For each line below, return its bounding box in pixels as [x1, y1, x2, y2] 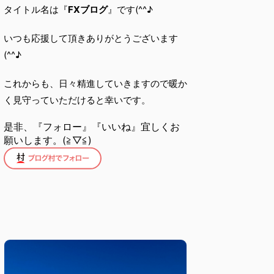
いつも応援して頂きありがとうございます [4, 32, 178, 44]
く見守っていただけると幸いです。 [4, 94, 150, 106]
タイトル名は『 [4, 3, 68, 15]
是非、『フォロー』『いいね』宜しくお [4, 120, 180, 133]
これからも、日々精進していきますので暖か [4, 77, 187, 89]
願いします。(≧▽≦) [4, 133, 92, 146]
